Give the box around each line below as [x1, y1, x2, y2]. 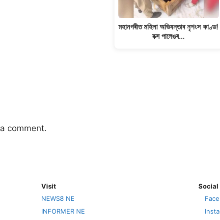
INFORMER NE [41, 207, 85, 215]
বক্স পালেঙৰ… [152, 31, 185, 41]
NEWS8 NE [41, 194, 75, 202]
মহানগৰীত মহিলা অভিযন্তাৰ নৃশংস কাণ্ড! [118, 22, 219, 31]
